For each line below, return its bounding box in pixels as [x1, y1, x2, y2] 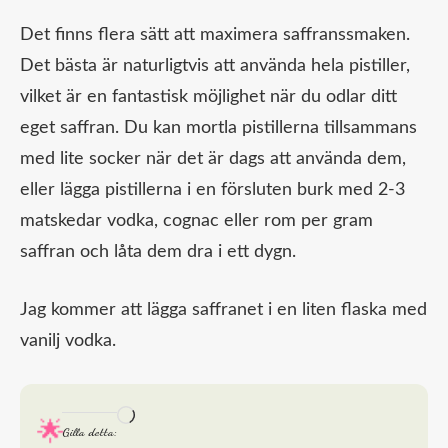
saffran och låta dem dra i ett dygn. [20, 243, 296, 262]
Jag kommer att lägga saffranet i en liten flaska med [20, 301, 427, 320]
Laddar [134, 409, 188, 428]
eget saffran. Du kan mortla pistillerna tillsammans [20, 119, 417, 138]
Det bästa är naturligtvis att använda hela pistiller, [20, 57, 410, 76]
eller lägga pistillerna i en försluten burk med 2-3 [20, 181, 405, 200]
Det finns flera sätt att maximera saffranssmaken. [20, 26, 410, 45]
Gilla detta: [62, 425, 117, 440]
